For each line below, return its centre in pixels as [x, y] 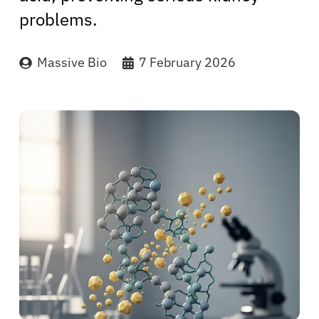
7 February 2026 [187, 62]
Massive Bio [72, 62]
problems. [58, 19]
